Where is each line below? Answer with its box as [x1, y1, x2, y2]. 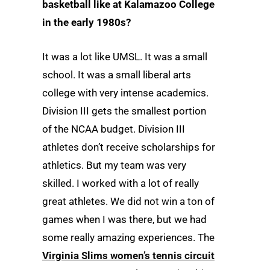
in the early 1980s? [42, 16, 131, 28]
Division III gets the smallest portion [42, 105, 206, 117]
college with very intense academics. [42, 87, 209, 99]
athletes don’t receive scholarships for [42, 141, 215, 153]
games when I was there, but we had [42, 213, 207, 225]
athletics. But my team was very [42, 159, 186, 171]
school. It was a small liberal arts [42, 69, 191, 81]
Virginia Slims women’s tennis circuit [42, 250, 215, 262]
